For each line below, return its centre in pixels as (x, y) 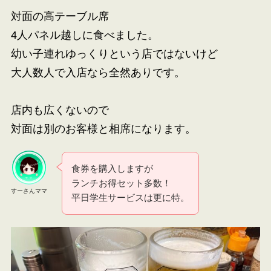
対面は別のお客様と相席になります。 (103, 129)
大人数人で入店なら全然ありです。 (98, 73)
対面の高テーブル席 (60, 17)
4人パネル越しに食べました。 (84, 35)
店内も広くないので (60, 110)
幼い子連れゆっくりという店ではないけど (114, 54)
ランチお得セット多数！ (122, 183)
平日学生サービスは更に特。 (131, 198)
